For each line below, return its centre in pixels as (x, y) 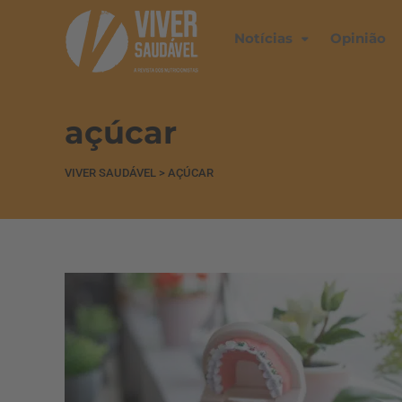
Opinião (358, 38)
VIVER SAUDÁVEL (110, 173)
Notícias (263, 38)
